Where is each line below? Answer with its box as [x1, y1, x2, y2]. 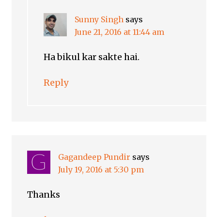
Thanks [27, 189, 61, 201]
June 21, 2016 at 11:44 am [75, 27, 165, 37]
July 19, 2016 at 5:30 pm [58, 165, 144, 175]
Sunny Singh [75, 15, 124, 25]
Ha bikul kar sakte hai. [44, 51, 140, 63]
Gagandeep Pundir [58, 152, 131, 162]
